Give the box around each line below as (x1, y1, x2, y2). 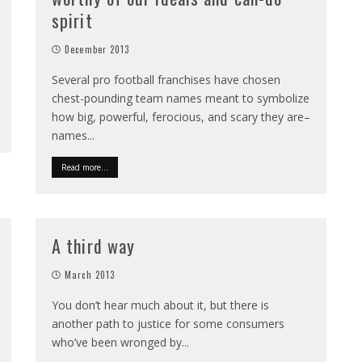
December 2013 (65, 43, 130, 56)
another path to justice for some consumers (52, 316, 284, 331)
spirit (52, 7, 93, 33)
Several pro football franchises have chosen (52, 72, 280, 87)
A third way (52, 233, 136, 259)
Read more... (61, 162, 108, 173)
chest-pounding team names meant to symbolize (52, 90, 309, 106)
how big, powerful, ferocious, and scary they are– (52, 109, 310, 124)
